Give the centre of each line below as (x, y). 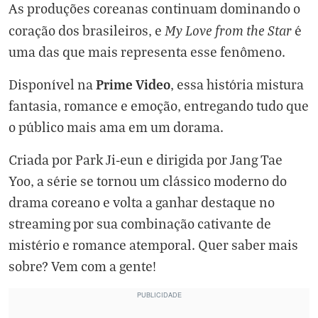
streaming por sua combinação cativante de (140, 223)
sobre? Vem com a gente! (82, 266)
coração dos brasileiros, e (87, 30)
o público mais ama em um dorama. (116, 127)
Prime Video (133, 84)
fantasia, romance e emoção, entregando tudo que (159, 105)
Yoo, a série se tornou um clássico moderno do (148, 181)
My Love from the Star (228, 30)
